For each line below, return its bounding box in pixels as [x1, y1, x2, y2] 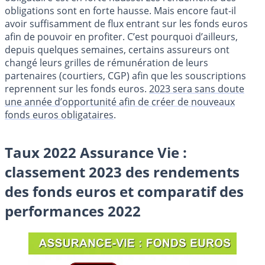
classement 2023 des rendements [5, 161, 240, 182]
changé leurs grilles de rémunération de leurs [5, 56, 208, 69]
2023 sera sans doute [149, 82, 244, 95]
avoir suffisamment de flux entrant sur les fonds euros [5, 17, 248, 30]
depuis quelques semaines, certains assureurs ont [5, 43, 230, 56]
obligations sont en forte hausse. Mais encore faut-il [5, 4, 236, 17]
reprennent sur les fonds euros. [5, 82, 149, 95]
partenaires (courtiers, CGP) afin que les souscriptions [5, 69, 246, 82]
